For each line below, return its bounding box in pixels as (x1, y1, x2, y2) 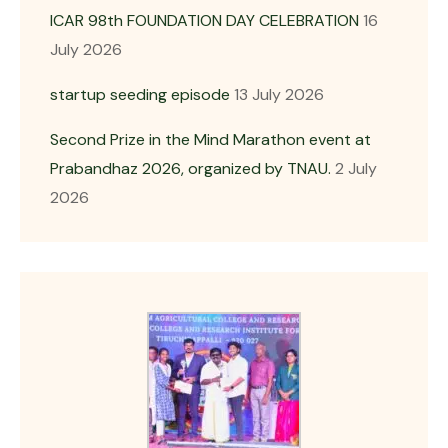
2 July (335, 157, 377, 179)
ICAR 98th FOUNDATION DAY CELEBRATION (50, 9, 359, 31)
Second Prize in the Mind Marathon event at (50, 128, 371, 150)
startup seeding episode (50, 83, 230, 105)
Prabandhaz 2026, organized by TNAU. (50, 157, 331, 179)
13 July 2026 (234, 83, 324, 105)
